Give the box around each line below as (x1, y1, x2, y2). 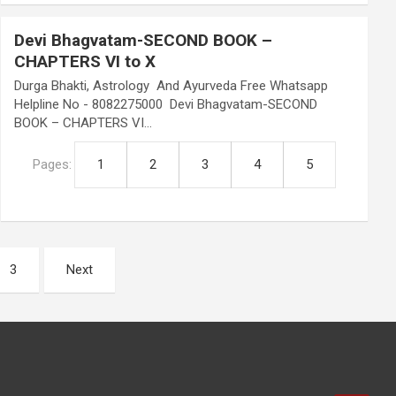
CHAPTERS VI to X (14, 51, 156, 72)
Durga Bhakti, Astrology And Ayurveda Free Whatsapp (14, 78, 329, 94)
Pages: (33, 156, 76, 172)
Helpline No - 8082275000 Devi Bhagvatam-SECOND (14, 96, 318, 112)
